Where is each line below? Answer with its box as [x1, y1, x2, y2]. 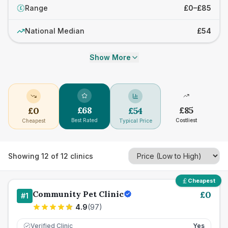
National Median [25, 26, 84, 35]
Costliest [176, 117, 197, 123]
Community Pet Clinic [33, 189, 124, 199]
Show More [89, 53, 131, 62]
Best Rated [71, 117, 98, 123]
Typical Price [119, 118, 152, 124]
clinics [68, 151, 93, 160]
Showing [8, 151, 41, 160]
